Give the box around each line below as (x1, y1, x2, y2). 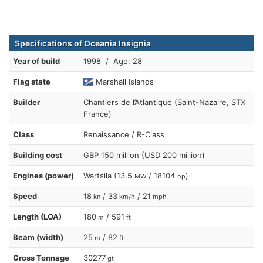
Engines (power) (13, 170, 74, 180)
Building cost (13, 150, 62, 160)
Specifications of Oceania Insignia (15, 38, 151, 48)
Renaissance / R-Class (83, 129, 164, 139)
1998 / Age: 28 (83, 56, 142, 66)
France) (83, 109, 112, 119)
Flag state (13, 76, 50, 86)
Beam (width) (13, 232, 63, 242)
